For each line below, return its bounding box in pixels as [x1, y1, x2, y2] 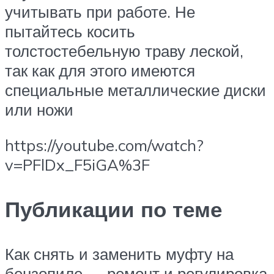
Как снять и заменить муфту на [5, 244, 234, 264]
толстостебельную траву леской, [5, 41, 243, 61]
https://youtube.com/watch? [5, 135, 204, 155]
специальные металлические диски [5, 80, 266, 100]
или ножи [5, 100, 73, 120]
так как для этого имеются [5, 61, 195, 81]
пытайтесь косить [5, 21, 135, 42]
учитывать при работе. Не [5, 2, 195, 22]
